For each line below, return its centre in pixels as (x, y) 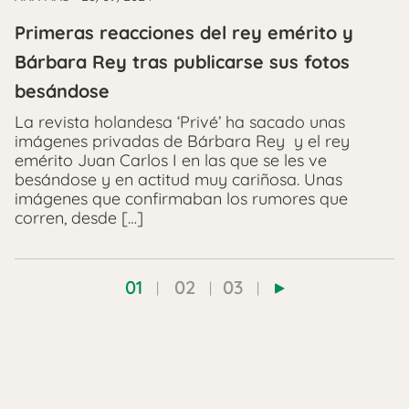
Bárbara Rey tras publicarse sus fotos (182, 62)
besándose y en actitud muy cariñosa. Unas (178, 180)
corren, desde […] (79, 218)
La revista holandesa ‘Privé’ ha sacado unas (180, 122)
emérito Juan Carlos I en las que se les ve (171, 161)
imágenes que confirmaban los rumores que (181, 199)
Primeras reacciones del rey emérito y (184, 33)
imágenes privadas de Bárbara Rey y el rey (182, 142)
